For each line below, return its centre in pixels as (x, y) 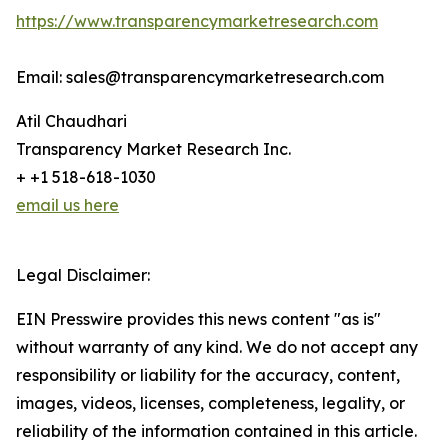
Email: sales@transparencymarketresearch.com (200, 77)
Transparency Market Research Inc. (153, 149)
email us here (67, 205)
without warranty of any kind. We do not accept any (217, 347)
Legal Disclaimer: (83, 275)
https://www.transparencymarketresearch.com (197, 21)
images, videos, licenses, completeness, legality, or (210, 403)
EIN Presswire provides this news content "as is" (198, 319)
